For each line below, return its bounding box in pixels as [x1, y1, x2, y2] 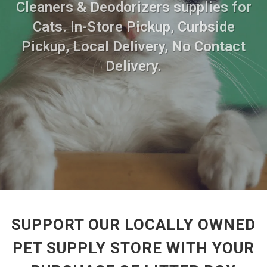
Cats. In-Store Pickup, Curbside [32, 18, 235, 35]
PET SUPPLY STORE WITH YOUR [13, 239, 254, 257]
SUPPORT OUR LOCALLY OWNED [11, 216, 256, 234]
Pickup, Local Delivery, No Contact [21, 38, 246, 55]
